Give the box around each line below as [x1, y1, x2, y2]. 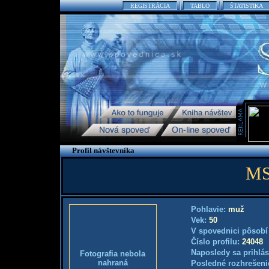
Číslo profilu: [190, 237, 242, 246]
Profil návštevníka [71, 146, 134, 155]
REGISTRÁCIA [130, 2, 170, 9]
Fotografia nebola [80, 249, 145, 258]
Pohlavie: [190, 205, 228, 214]
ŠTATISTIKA [230, 2, 263, 9]
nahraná [97, 258, 128, 267]
